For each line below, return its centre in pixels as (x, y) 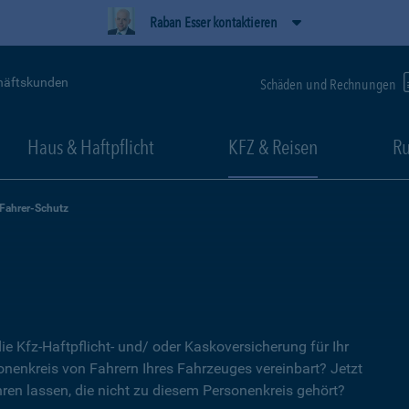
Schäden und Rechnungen (330, 84)
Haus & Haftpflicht (90, 147)
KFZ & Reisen (273, 147)
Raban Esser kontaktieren (214, 22)
